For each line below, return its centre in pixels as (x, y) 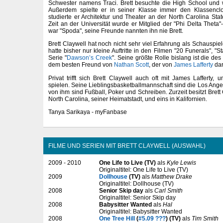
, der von (161, 65)
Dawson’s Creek (89, 58)
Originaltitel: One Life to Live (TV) (144, 169)
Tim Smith (205, 218)
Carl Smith (168, 190)
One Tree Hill (117, 218)
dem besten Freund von (81, 65)
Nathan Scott (131, 65)
